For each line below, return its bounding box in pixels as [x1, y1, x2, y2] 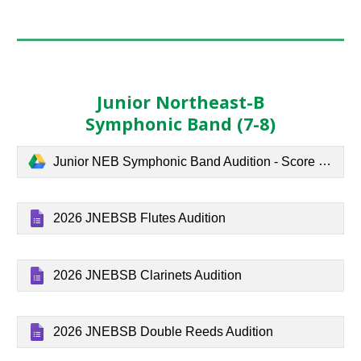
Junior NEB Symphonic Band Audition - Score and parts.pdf [53, 155, 319, 168]
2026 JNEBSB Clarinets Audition [53, 268, 243, 282]
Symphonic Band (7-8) [85, 112, 276, 135]
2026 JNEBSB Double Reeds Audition [53, 325, 274, 339]
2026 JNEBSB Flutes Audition [53, 211, 226, 226]
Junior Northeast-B [97, 90, 264, 114]
